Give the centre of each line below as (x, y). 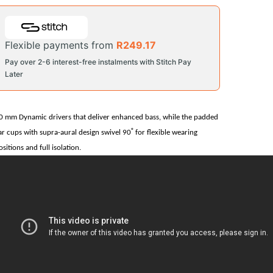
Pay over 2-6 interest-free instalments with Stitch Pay (98, 62)
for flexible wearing (165, 133)
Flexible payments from (61, 45)
